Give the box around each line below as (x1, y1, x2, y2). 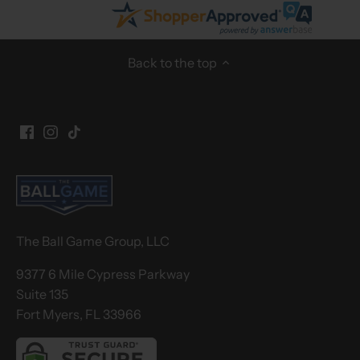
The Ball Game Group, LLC (16, 232, 170, 249)
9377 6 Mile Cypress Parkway (16, 265, 190, 282)
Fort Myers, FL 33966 (16, 305, 141, 322)
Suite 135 (16, 285, 68, 302)
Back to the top (128, 55, 217, 72)
